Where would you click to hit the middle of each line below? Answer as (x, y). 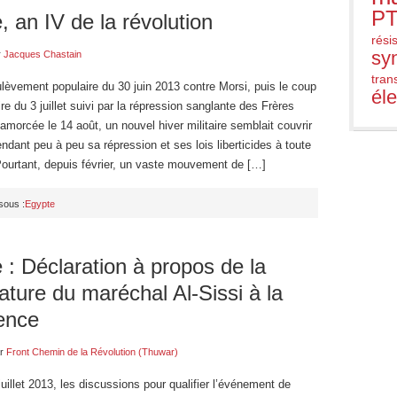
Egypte (40, 204)
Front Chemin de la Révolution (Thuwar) (92, 352)
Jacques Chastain (43, 54)
